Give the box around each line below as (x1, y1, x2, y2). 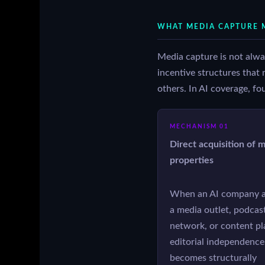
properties (169, 156, 214, 166)
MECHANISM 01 (169, 124, 229, 130)
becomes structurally (169, 253, 257, 263)
